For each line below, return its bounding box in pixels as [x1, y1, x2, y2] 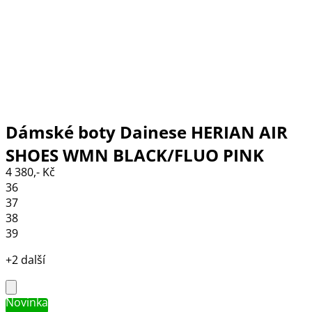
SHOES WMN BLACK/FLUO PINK [6, 143, 264, 166]
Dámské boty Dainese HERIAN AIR [6, 120, 288, 143]
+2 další [6, 252, 45, 268]
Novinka [6, 295, 48, 311]
